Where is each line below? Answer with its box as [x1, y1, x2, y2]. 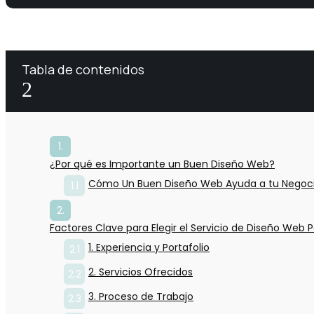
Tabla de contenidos [22, 61, 144, 78]
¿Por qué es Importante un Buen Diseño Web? [50, 157, 275, 172]
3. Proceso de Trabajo [88, 289, 193, 304]
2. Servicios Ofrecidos [88, 265, 193, 280]
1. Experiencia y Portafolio [88, 240, 210, 255]
